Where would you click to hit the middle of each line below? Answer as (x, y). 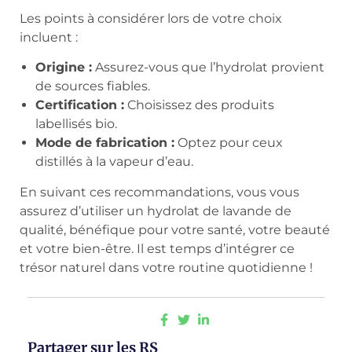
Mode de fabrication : (105, 143)
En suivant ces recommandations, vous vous (159, 192)
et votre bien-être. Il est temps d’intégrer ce (157, 249)
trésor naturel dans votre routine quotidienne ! (166, 268)
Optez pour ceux (229, 143)
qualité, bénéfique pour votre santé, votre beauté (175, 230)
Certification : (80, 105)
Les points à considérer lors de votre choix (151, 18)
